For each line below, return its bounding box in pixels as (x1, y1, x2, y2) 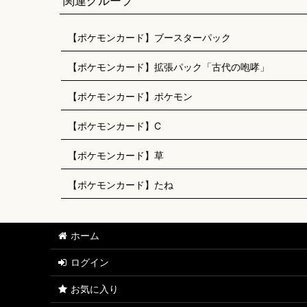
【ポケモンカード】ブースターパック (68, 32, 231, 43)
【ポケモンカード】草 (68, 149, 164, 161)
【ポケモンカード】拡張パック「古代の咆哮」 (68, 61, 269, 73)
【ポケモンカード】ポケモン (68, 90, 193, 102)
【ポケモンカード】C (68, 120, 161, 132)
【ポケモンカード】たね (68, 179, 173, 191)
